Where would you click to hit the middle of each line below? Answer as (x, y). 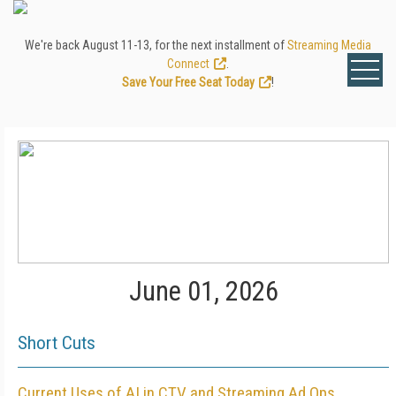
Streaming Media (329, 45)
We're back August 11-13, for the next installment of (156, 45)
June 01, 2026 (203, 291)
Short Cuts (57, 343)
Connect (188, 64)
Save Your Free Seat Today (188, 82)
